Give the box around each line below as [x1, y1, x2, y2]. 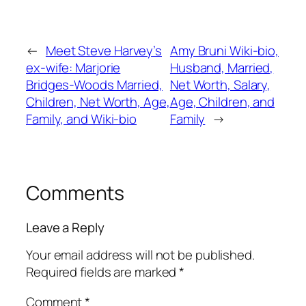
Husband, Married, [169, 58, 274, 76]
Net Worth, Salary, [169, 75, 271, 94]
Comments [26, 179, 125, 206]
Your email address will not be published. [26, 246, 255, 264]
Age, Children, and [169, 92, 275, 111]
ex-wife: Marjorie [26, 58, 121, 76]
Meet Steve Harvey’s [45, 41, 163, 59]
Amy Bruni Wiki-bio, [169, 41, 279, 59]
